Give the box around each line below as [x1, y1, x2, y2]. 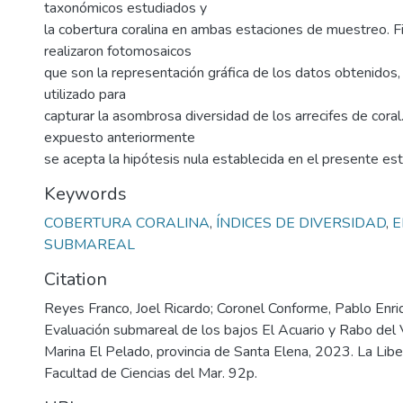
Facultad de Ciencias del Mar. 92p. [44, 363, 257, 383]
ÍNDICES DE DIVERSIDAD [216, 213, 386, 233]
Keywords [44, 182, 127, 206]
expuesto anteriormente [44, 128, 195, 148]
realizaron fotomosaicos [44, 41, 192, 61]
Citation [44, 267, 107, 291]
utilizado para [44, 85, 126, 104]
